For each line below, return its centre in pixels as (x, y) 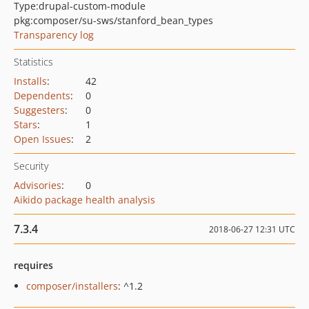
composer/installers (72, 286)
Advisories (38, 185)
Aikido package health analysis (84, 200)
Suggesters (39, 110)
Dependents (42, 96)
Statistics (33, 62)
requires (33, 265)
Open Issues (42, 139)
